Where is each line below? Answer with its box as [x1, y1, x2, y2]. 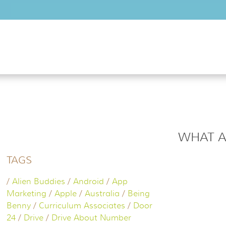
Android [73, 177, 104, 187]
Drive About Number [51, 213, 132, 223]
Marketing [7, 189, 47, 199]
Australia [85, 189, 120, 199]
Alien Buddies [12, 177, 66, 187]
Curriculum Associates [39, 201, 126, 211]
